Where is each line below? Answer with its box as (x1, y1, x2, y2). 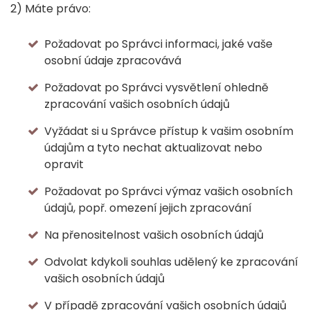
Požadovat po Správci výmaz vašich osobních (44, 183, 293, 199)
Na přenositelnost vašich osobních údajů (44, 227, 264, 243)
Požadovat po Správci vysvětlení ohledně (44, 80, 268, 95)
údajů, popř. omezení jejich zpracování (44, 200, 252, 216)
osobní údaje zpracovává (44, 53, 181, 69)
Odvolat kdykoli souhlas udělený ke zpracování (44, 254, 298, 270)
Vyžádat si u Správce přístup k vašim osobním (44, 123, 293, 139)
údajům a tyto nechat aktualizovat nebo (44, 140, 262, 156)
